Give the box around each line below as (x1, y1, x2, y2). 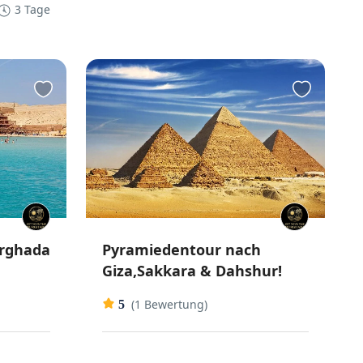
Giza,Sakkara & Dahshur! (102, 261, 283, 281)
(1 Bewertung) (131, 297, 208, 313)
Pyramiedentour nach (102, 240, 262, 260)
